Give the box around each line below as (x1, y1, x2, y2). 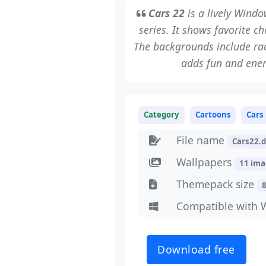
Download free (157, 242, 236, 257)
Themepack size (176, 176, 257, 191)
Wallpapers (176, 155, 235, 170)
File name (176, 133, 227, 148)
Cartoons (195, 109, 231, 121)
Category (144, 109, 180, 121)
